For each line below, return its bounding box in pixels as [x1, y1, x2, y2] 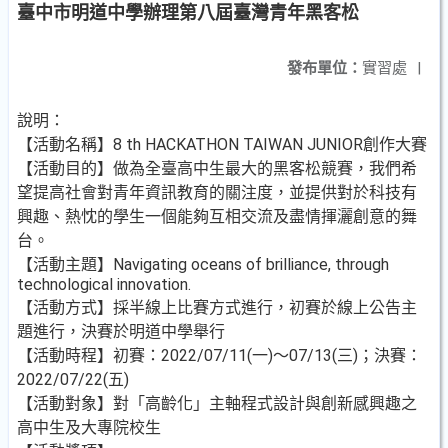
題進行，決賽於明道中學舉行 [17, 322, 225, 341]
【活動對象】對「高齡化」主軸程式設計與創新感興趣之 [17, 394, 417, 413]
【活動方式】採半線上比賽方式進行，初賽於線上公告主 [17, 298, 417, 317]
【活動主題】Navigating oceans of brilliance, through [17, 255, 389, 274]
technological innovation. [17, 275, 191, 294]
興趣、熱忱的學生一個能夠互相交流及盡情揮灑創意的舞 [17, 207, 417, 226]
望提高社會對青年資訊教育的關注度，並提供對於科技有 [17, 183, 417, 202]
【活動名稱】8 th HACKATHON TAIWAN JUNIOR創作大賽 [17, 135, 427, 154]
